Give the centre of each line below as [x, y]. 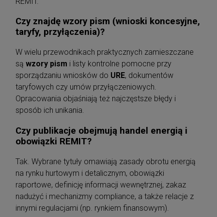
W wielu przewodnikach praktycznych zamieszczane [105, 52]
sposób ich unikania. [50, 110]
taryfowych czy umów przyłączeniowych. [86, 87]
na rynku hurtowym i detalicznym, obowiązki [90, 173]
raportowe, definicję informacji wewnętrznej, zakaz [101, 185]
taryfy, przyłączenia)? [60, 32]
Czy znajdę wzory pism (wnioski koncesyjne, [108, 22]
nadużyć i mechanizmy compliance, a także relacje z [105, 196]
